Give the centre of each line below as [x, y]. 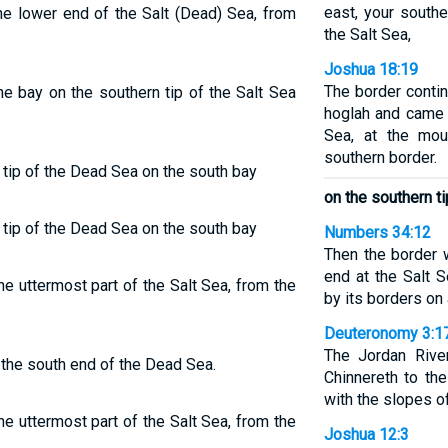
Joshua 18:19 [370, 69]
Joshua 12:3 [366, 434]
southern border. [380, 157]
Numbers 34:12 [377, 232]
